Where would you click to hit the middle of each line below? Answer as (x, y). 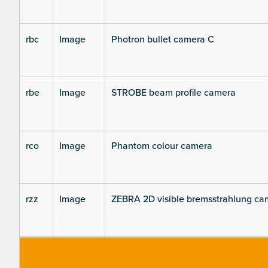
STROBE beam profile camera (173, 93)
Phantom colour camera (162, 146)
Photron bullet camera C (163, 40)
